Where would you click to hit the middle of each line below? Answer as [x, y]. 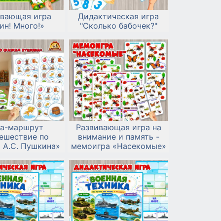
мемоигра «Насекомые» [118, 146]
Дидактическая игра [118, 17]
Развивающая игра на [118, 127]
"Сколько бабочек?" [118, 26]
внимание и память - [118, 136]
